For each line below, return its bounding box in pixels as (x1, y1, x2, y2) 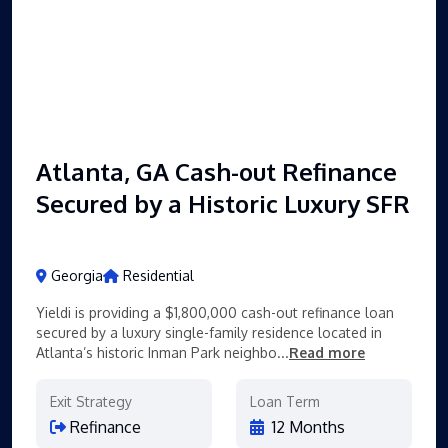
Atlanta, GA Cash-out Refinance (36, 155, 397, 187)
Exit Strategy (50, 392, 132, 410)
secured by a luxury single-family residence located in (36, 323, 382, 341)
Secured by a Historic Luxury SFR (36, 187, 410, 219)
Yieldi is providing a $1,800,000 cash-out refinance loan (36, 303, 394, 321)
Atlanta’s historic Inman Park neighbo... (36, 343, 289, 361)
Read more (289, 343, 365, 361)
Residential (123, 266, 194, 284)
